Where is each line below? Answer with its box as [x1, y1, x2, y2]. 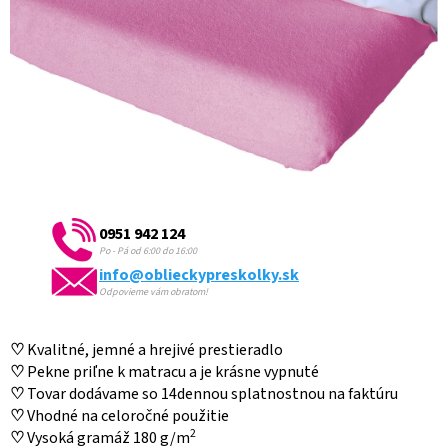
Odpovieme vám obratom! [99, 285, 208, 300]
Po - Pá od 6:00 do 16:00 [99, 244, 197, 259]
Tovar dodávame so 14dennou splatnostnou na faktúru [24, 383, 398, 406]
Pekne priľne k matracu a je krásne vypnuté [24, 361, 319, 384]
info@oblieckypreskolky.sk [99, 264, 299, 287]
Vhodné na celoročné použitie [24, 405, 229, 428]
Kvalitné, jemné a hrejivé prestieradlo [24, 339, 283, 362]
